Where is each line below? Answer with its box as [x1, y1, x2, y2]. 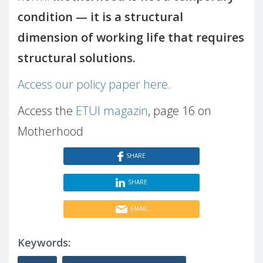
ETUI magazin [76, 102, 148, 119]
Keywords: [18, 235, 70, 249]
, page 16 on [148, 102, 211, 119]
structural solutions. [18, 49, 136, 66]
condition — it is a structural [18, 8, 183, 25]
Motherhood [18, 123, 83, 139]
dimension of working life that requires [18, 29, 244, 45]
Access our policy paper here [18, 76, 168, 92]
